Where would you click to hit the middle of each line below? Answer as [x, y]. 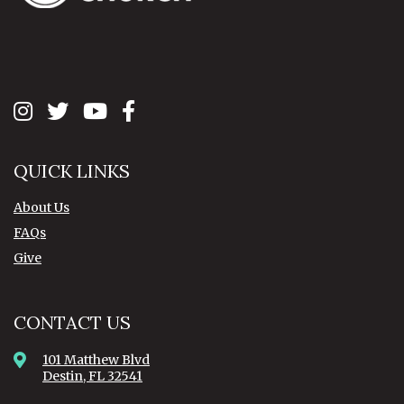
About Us [41, 207]
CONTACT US [72, 322]
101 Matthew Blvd [96, 359]
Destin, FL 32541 [92, 376]
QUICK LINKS [72, 170]
